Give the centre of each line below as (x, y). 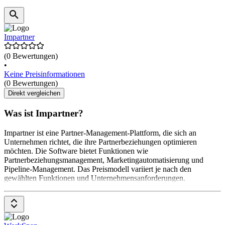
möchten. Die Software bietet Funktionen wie (76, 151)
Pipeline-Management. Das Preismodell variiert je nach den (98, 169)
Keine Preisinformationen (44, 74)
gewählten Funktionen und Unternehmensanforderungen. (95, 178)
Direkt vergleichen (34, 93)
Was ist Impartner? (44, 113)
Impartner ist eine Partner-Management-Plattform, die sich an (100, 133)
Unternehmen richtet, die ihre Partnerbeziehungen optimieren (100, 142)
